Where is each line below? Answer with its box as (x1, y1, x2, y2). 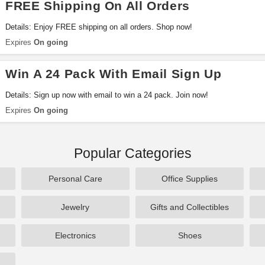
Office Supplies (161, 174, 218, 183)
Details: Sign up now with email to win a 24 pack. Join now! (5, 91, 208, 99)
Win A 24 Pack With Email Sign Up (5, 67, 222, 80)
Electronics (54, 231, 96, 240)
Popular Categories (73, 146, 192, 161)
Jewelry (61, 202, 90, 212)
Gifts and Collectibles (150, 202, 230, 212)
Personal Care (48, 174, 102, 183)
